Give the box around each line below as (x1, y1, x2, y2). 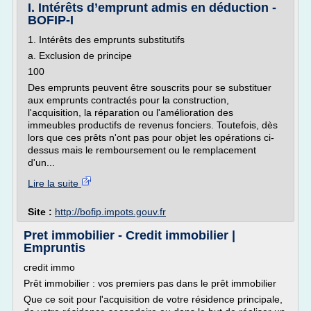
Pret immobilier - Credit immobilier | (24, 228, 235, 242)
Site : (28, 206, 55, 217)
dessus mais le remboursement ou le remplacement (28, 144, 256, 155)
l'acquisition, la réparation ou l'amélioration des (28, 107, 233, 118)
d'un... (28, 157, 55, 168)
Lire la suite (28, 178, 81, 189)
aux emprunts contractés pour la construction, (28, 94, 229, 106)
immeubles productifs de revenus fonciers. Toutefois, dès (28, 119, 278, 131)
